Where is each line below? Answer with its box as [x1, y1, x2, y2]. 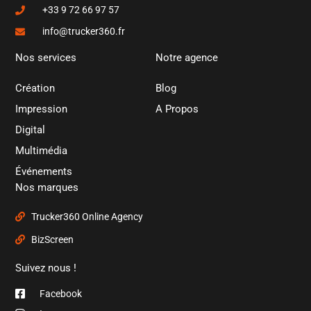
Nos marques [15, 181, 79, 194]
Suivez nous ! [15, 262, 77, 275]
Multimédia [15, 144, 68, 158]
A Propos [155, 103, 199, 116]
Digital [15, 124, 46, 137]
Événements [15, 165, 73, 178]
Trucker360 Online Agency [31, 211, 143, 223]
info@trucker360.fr [42, 26, 125, 37]
